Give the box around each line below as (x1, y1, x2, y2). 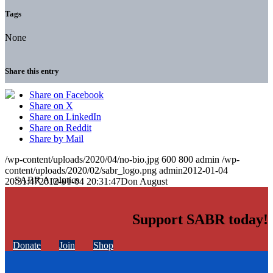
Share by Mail (29, 133, 83, 144)
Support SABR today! (132, 211, 268, 228)
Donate (13, 240, 41, 251)
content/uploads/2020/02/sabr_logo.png (5, 165, 157, 176)
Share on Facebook (29, 90, 104, 101)
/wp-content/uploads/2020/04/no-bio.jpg (5, 154, 159, 165)
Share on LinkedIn (29, 112, 101, 122)
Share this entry (5, 66, 59, 76)
